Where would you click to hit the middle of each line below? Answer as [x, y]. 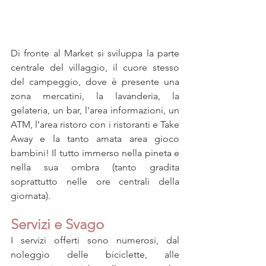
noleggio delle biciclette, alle [95, 254]
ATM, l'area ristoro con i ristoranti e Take [95, 124]
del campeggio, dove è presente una [95, 81]
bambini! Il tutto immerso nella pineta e [95, 153]
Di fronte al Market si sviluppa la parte [95, 53]
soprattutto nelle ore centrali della [95, 181]
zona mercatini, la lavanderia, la [95, 96]
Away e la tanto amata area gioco [95, 138]
